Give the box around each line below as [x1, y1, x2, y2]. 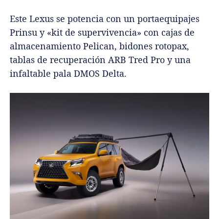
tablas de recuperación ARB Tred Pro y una [10, 54, 191, 66]
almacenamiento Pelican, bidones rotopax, [10, 40, 189, 52]
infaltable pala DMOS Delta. [10, 67, 127, 80]
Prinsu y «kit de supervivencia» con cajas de [10, 26, 195, 39]
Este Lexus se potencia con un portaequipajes [10, 13, 199, 25]
